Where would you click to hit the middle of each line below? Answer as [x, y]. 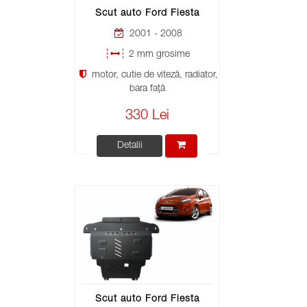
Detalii [130, 146]
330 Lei [147, 116]
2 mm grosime [158, 54]
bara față [147, 89]
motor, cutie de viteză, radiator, [153, 75]
